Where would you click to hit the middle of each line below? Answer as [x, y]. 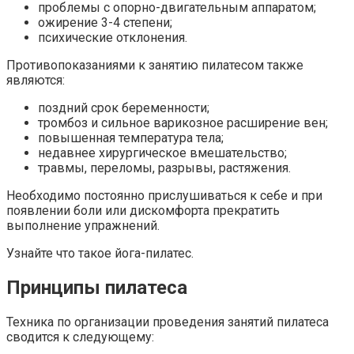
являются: [36, 81]
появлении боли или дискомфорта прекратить [143, 211]
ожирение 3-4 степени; [105, 23]
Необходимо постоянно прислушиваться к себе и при [164, 196]
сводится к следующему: [80, 337]
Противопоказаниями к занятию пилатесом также [155, 66]
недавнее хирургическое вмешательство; [162, 153]
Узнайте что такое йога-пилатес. [100, 254]
